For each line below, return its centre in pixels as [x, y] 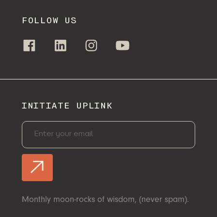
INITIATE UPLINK [67, 106]
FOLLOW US [49, 21]
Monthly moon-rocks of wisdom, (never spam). [105, 199]
